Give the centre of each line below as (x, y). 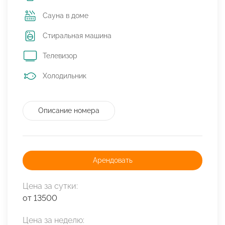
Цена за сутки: (50, 186)
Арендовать (113, 160)
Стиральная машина (77, 36)
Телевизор (60, 56)
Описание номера (69, 111)
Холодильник (65, 76)
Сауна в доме (66, 16)
